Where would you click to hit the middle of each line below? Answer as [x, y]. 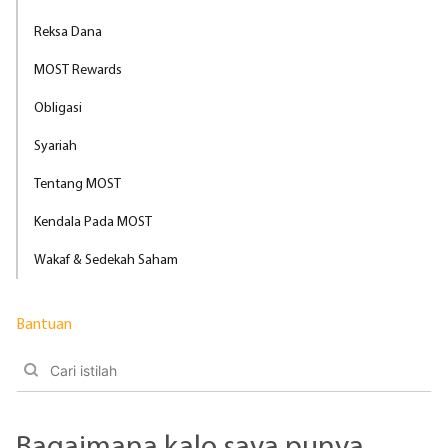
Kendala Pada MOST [93, 221]
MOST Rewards [78, 69]
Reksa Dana [68, 31]
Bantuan [44, 323]
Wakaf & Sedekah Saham [106, 259]
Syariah [55, 145]
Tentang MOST [77, 183]
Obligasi [58, 107]
